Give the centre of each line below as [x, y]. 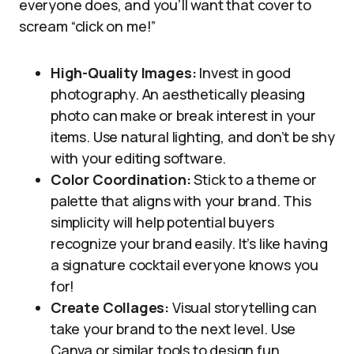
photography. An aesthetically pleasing [178, 94]
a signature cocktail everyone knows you [185, 265]
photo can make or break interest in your [183, 115]
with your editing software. [139, 158]
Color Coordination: [121, 179]
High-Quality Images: [124, 73]
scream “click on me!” [88, 26]
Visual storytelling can [243, 307]
